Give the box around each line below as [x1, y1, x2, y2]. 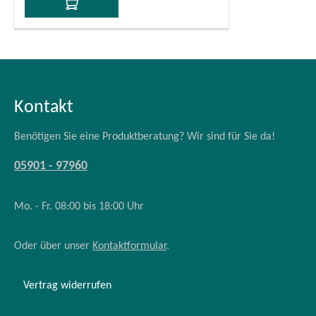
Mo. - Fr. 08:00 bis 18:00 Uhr [14, 201, 144, 212]
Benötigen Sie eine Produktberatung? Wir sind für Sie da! [14, 131, 275, 142]
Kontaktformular [92, 241, 166, 252]
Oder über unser [14, 241, 92, 252]
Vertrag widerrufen [23, 280, 111, 291]
